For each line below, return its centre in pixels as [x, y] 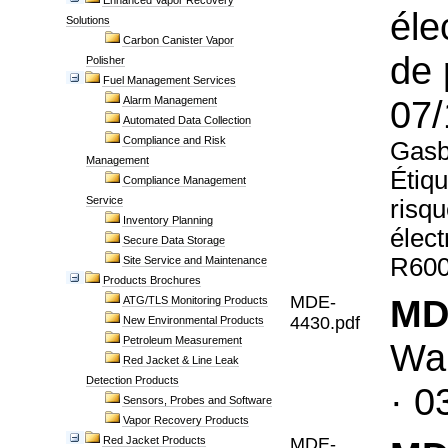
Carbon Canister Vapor [178, 40]
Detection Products [132, 380]
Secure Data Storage [174, 240]
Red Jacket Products [154, 440]
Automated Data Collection [187, 120]
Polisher [105, 60]
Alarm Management [170, 100]
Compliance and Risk [174, 140]
